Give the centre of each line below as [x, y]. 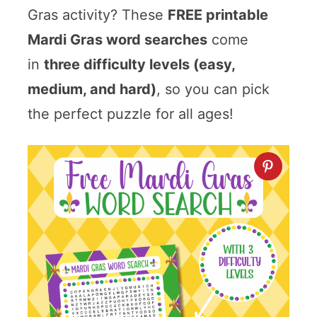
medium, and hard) [92, 90]
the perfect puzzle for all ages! [130, 114]
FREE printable [218, 15]
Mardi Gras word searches [117, 40]
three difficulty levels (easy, [139, 65]
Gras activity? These [97, 15]
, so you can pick [213, 90]
